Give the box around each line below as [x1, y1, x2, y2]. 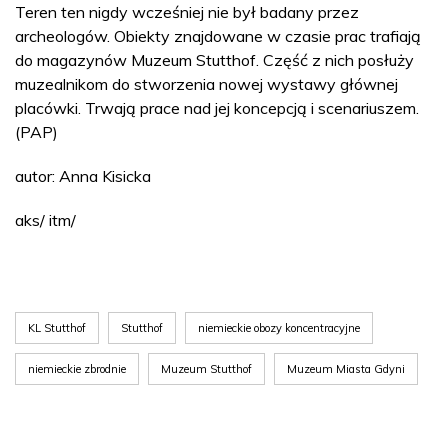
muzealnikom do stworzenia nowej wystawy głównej [15, 73, 398, 94]
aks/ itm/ [15, 209, 76, 230]
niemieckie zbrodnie [28, 361, 126, 376]
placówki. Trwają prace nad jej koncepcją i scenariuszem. [15, 97, 419, 118]
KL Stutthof [28, 320, 86, 335]
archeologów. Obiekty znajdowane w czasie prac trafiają [15, 25, 421, 46]
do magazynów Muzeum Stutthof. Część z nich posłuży [15, 49, 414, 70]
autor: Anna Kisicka [15, 165, 151, 186]
